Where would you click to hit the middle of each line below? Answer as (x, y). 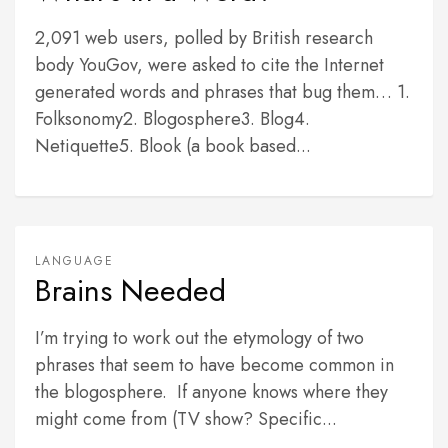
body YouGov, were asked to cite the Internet (209, 65)
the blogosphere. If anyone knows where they (211, 392)
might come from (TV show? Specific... (186, 419)
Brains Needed (130, 290)
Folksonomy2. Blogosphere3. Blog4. (172, 119)
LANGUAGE (74, 261)
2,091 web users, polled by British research (204, 38)
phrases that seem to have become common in (214, 365)
